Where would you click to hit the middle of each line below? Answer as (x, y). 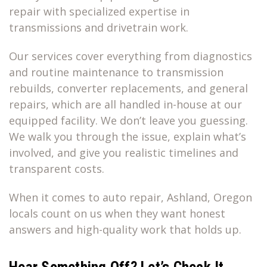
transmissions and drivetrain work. (99, 28)
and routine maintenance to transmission (116, 72)
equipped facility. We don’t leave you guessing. (128, 121)
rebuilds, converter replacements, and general (128, 89)
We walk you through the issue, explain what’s (128, 137)
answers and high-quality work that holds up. (125, 230)
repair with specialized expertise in (99, 12)
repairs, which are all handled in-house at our (125, 105)
